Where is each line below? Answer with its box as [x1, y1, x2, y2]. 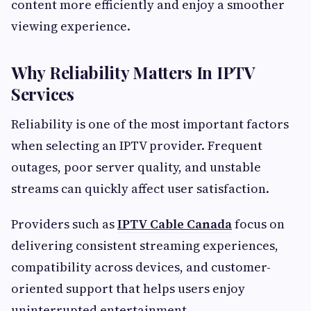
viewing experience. [11, 17, 131, 35]
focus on [232, 215, 285, 233]
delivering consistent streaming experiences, [11, 237, 278, 255]
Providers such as [11, 215, 117, 233]
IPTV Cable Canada [117, 215, 232, 233]
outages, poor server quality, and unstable [11, 158, 261, 176]
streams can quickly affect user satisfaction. [11, 180, 269, 198]
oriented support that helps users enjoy [11, 280, 245, 298]
